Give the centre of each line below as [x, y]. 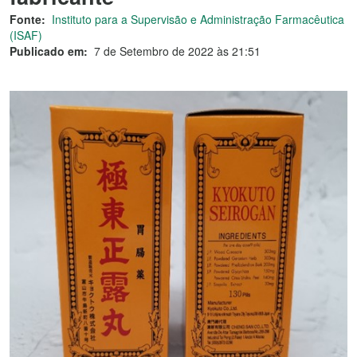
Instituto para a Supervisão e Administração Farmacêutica [198, 19]
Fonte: [27, 19]
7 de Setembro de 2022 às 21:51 [177, 51]
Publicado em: [49, 51]
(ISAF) [26, 35]
